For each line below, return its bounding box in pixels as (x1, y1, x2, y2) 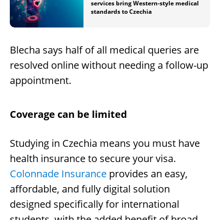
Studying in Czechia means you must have (10, 137, 200, 150)
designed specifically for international (10, 197, 179, 211)
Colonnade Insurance (10, 167, 107, 181)
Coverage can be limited (10, 108, 127, 121)
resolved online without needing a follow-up (10, 58, 208, 72)
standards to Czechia (91, 7, 152, 16)
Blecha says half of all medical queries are (10, 43, 199, 57)
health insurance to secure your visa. (10, 152, 176, 165)
